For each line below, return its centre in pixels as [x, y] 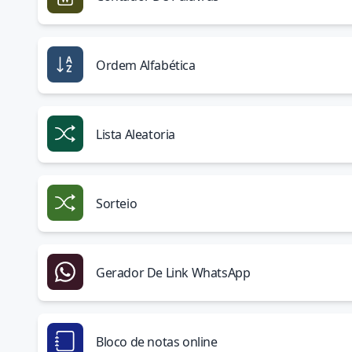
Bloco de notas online [157, 342]
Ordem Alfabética [146, 65]
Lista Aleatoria [136, 134]
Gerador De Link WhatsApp [173, 273]
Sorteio [117, 203]
